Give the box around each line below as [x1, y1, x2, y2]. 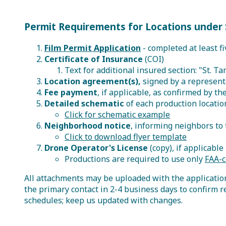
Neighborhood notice [44, 120, 131, 131]
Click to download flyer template [65, 131, 187, 142]
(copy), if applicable [148, 142, 223, 153]
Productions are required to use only [65, 153, 205, 164]
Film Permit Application [44, 42, 141, 53]
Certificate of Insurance [44, 53, 145, 65]
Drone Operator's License [44, 142, 148, 153]
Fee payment [44, 86, 97, 98]
